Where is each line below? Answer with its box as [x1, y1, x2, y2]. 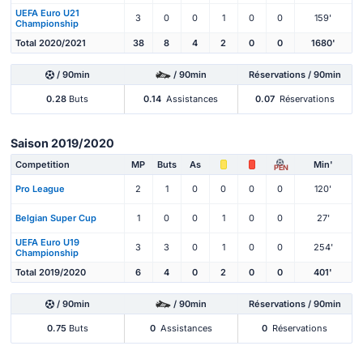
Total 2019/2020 [15, 267, 86, 279]
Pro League [15, 183, 65, 195]
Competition [15, 159, 70, 171]
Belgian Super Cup [15, 212, 96, 224]
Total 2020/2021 [15, 37, 86, 49]
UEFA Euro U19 [15, 236, 79, 248]
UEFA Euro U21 [15, 6, 79, 19]
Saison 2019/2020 [11, 135, 114, 150]
